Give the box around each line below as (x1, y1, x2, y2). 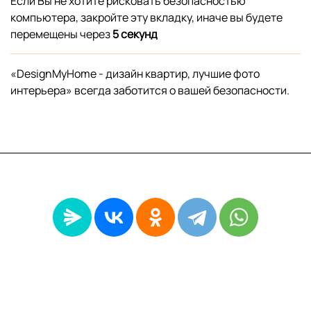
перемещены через (10, 26, 112, 42)
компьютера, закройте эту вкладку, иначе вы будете (10, 10, 283, 25)
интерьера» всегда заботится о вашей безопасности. (10, 83, 289, 98)
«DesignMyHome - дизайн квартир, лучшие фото (10, 66, 260, 81)
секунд (119, 26, 158, 42)
